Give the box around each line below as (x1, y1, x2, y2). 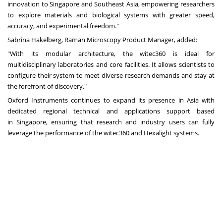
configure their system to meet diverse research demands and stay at (7, 71, 215, 80)
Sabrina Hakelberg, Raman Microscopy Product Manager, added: (7, 35, 197, 45)
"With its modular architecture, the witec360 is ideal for (7, 49, 215, 58)
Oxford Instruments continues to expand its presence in (7, 96, 187, 105)
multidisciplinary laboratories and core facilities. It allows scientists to (7, 60, 215, 69)
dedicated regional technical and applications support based (7, 107, 215, 116)
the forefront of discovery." (7, 82, 87, 91)
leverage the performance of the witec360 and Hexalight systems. (7, 128, 199, 138)
